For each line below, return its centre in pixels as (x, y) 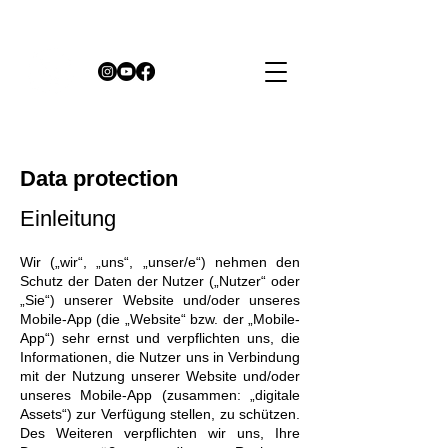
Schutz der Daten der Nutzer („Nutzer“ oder (160, 281)
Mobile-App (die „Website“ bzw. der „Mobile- (160, 319)
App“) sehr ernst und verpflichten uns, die (160, 338)
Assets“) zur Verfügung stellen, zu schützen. (160, 414)
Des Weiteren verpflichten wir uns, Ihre (160, 433)
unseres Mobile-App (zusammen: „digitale (160, 395)
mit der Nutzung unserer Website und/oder (160, 376)
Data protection (99, 178)
